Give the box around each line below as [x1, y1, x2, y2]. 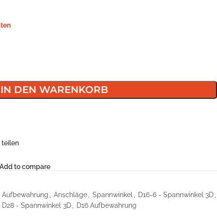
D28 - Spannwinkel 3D [2, 201, 71, 209]
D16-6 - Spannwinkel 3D [138, 190, 214, 199]
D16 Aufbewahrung [77, 201, 137, 209]
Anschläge [54, 190, 87, 199]
